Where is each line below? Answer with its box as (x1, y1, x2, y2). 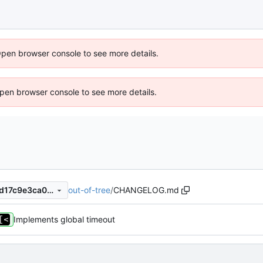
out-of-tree (68, 184, 110, 195)
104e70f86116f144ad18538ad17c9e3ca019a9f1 (46, 185, 53, 195)
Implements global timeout (14, 214, 115, 225)
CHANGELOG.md (113, 184, 179, 195)
